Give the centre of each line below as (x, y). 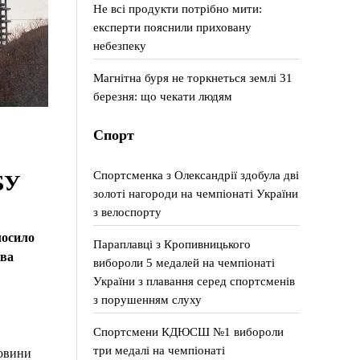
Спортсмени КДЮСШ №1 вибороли (189, 331)
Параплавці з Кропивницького (172, 244)
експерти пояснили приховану (173, 27)
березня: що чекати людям (163, 96)
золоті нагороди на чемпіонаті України (196, 193)
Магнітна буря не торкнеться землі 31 (193, 78)
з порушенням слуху (148, 299)
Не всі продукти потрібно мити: (178, 8)
